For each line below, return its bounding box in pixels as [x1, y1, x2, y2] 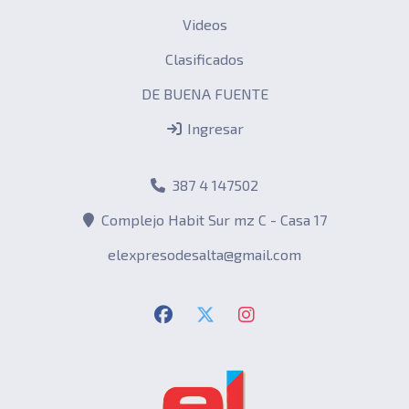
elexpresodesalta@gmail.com [108, 246, 301, 264]
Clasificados [165, 50, 244, 68]
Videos [182, 16, 227, 34]
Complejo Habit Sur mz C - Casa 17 [100, 211, 327, 229]
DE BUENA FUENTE [141, 85, 268, 103]
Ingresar [184, 120, 244, 138]
